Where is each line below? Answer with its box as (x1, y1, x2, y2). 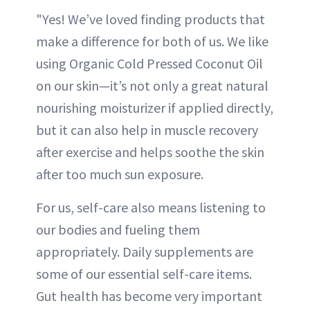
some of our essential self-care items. (36, 265, 252, 283)
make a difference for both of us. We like (36, 33, 268, 51)
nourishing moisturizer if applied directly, (36, 99, 273, 117)
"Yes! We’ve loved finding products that (36, 10, 265, 28)
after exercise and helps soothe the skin (36, 143, 264, 161)
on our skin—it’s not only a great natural (36, 77, 268, 95)
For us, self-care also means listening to (36, 199, 266, 217)
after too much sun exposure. (36, 165, 203, 183)
